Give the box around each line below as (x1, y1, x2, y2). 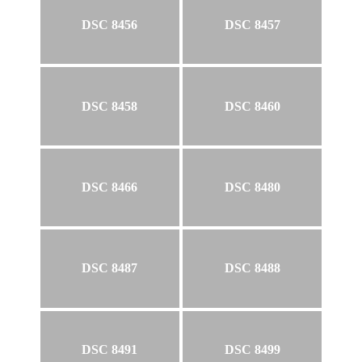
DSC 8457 (224, 18, 280, 32)
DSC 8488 (224, 261, 280, 276)
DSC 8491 (82, 342, 138, 356)
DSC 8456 (82, 18, 138, 32)
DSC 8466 (82, 179, 138, 194)
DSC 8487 (82, 261, 138, 276)
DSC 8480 (224, 179, 280, 194)
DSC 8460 (224, 99, 280, 113)
